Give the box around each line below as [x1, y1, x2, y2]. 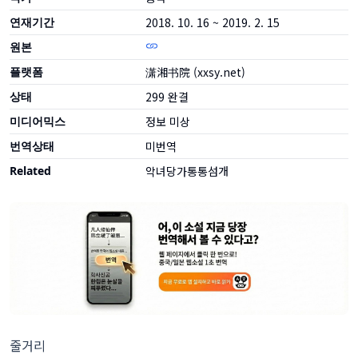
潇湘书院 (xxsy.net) [145, 64, 245, 80]
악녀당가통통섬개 [145, 163, 229, 179]
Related [10, 163, 51, 178]
